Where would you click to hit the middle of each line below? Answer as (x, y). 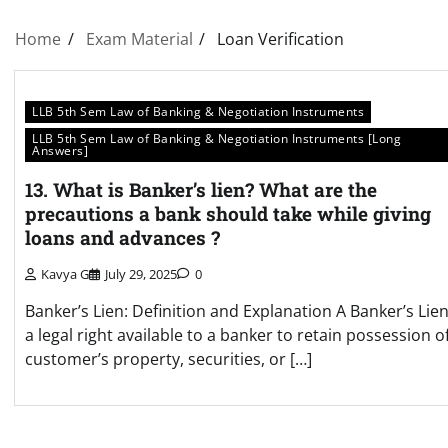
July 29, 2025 (141, 274)
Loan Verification (281, 38)
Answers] (60, 150)
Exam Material (139, 38)
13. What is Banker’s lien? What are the (201, 189)
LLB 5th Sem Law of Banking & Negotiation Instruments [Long (216, 138)
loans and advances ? (122, 237)
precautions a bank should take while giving (228, 213)
